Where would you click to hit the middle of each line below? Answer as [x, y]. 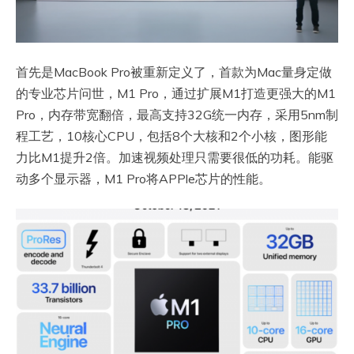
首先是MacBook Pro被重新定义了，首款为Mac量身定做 [174, 72]
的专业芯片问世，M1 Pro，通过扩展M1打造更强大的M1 [176, 94]
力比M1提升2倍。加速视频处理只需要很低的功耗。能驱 [175, 158]
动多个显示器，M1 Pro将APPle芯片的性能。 [143, 179]
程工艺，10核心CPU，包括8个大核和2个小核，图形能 [171, 136]
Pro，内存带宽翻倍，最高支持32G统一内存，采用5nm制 [177, 115]
